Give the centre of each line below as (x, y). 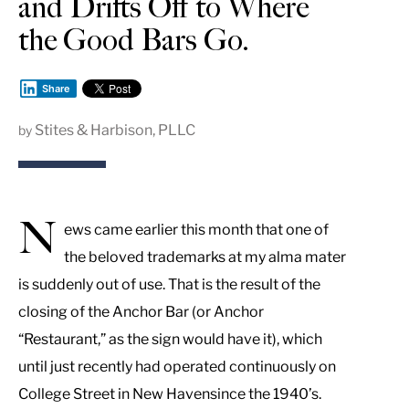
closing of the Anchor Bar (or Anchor (141, 311)
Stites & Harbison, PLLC (115, 130)
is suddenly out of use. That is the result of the (169, 284)
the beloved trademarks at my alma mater (205, 257)
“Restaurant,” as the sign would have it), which (170, 339)
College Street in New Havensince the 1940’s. (170, 393)
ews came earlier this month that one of (196, 229)
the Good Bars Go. (134, 40)
